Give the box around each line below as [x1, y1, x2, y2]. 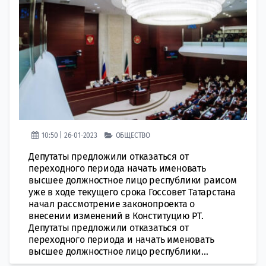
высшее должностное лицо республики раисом [28, 174, 237, 186]
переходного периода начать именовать [28, 162, 206, 174]
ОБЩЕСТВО [115, 130, 151, 140]
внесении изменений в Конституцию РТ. [28, 210, 204, 221]
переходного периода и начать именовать [28, 233, 214, 245]
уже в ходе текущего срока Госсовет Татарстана [28, 186, 236, 198]
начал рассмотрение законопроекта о [28, 198, 195, 210]
